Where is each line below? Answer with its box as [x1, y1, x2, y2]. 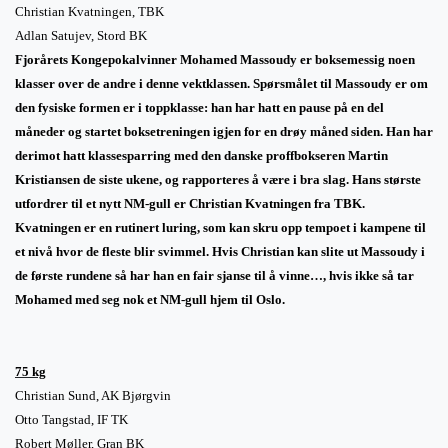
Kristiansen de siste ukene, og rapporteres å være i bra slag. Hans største [15, 171, 421, 187]
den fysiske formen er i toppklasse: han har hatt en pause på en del [15, 99, 384, 115]
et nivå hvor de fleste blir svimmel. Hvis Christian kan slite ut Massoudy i [15, 243, 425, 259]
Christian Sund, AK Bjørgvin [15, 387, 171, 403]
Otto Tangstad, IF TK [15, 411, 128, 427]
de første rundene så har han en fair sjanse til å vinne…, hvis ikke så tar [15, 267, 414, 283]
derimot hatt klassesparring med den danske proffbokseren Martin [15, 147, 388, 163]
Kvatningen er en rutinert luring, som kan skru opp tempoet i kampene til [15, 219, 426, 235]
